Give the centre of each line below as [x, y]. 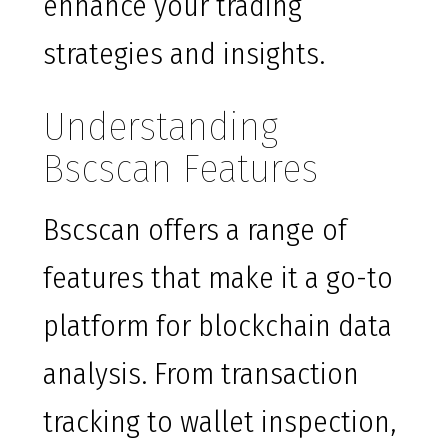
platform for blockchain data [217, 326]
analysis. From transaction [201, 374]
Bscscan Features [180, 169]
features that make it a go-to [218, 278]
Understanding [160, 127]
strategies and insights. [184, 54]
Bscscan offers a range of [195, 230]
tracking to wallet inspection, [219, 422]
